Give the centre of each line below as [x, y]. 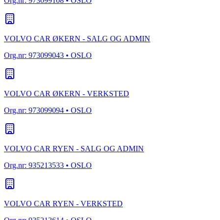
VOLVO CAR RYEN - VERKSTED [63, 204]
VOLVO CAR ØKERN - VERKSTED [67, 94]
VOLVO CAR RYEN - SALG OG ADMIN [74, 149]
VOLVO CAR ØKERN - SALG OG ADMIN [77, 39]
